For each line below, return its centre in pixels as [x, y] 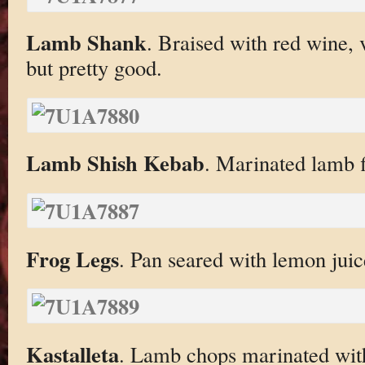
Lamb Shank [86, 42]
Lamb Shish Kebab [115, 163]
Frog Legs [72, 258]
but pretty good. [94, 68]
